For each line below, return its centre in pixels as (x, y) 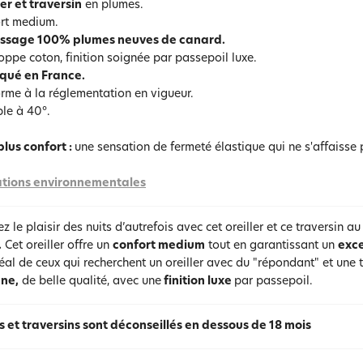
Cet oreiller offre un (57, 246)
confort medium (159, 246)
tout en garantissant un (271, 246)
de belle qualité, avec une (90, 282)
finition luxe (198, 282)
